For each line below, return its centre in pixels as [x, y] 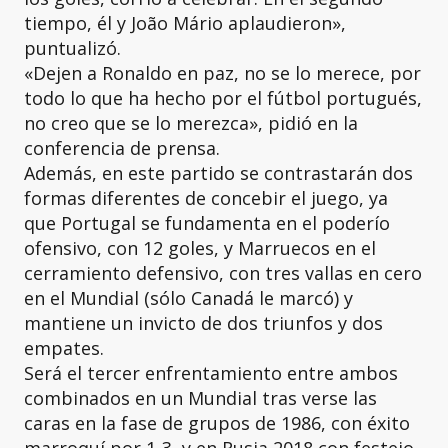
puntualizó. [72, 48]
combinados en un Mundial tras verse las [200, 398]
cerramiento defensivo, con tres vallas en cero [223, 273]
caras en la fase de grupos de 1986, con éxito [217, 423]
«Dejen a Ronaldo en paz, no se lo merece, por [222, 73]
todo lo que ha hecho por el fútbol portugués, [223, 98]
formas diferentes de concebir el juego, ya [206, 198]
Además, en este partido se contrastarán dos [218, 173]
